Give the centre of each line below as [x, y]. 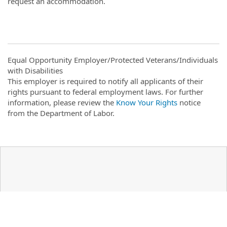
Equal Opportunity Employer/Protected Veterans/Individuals [113, 60]
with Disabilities [35, 70]
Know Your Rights [147, 102]
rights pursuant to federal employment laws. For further [105, 92]
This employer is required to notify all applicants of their [105, 81]
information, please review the [62, 102]
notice [189, 102]
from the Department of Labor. [61, 113]
